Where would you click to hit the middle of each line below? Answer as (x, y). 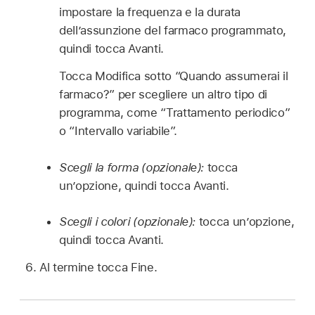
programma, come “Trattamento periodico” (175, 112)
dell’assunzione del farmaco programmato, (173, 31)
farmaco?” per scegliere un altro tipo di (163, 94)
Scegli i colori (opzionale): (129, 221)
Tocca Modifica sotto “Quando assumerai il (174, 76)
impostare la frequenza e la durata (150, 12)
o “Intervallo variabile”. (118, 130)
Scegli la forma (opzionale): (133, 167)
